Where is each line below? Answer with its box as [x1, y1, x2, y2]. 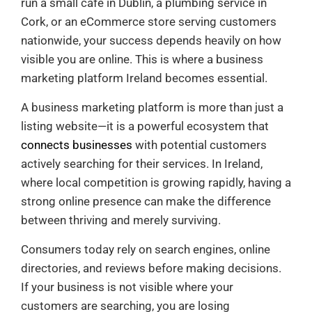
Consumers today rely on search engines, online [21, 242, 270, 256]
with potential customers [132, 137, 267, 152]
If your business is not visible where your [21, 279, 233, 294]
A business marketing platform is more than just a [21, 100, 283, 114]
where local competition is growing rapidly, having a [21, 175, 291, 189]
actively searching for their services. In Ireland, [21, 156, 263, 171]
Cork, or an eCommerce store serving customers [21, 14, 276, 29]
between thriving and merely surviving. [21, 212, 221, 227]
